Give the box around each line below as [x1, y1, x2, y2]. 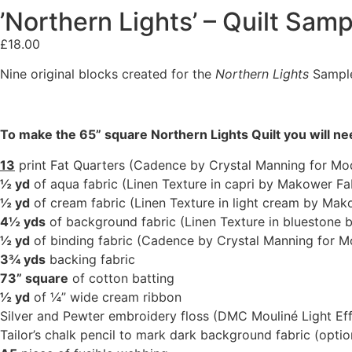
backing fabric [46, 251, 135, 267]
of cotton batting [68, 269, 174, 286]
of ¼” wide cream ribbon [30, 288, 181, 305]
